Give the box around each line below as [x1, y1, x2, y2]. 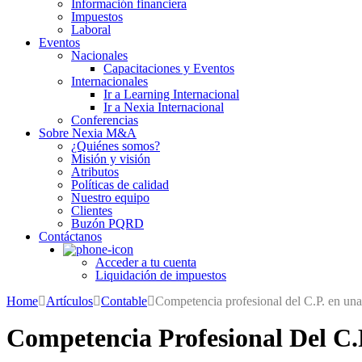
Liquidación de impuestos [95, 268, 226, 282]
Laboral [71, 23, 111, 36]
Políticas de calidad [71, 178, 169, 192]
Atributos [71, 165, 119, 179]
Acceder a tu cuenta [95, 255, 196, 269]
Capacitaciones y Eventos [103, 61, 234, 75]
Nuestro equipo [71, 191, 149, 204]
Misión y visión [71, 152, 150, 166]
